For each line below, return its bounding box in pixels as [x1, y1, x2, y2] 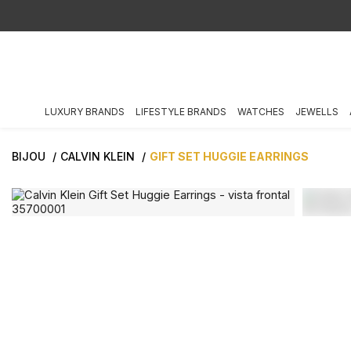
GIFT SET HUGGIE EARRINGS [150, 150, 309, 163]
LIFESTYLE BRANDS [135, 105, 226, 118]
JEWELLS [295, 105, 338, 118]
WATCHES [237, 105, 284, 118]
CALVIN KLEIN [60, 150, 138, 163]
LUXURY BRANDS [44, 105, 125, 118]
